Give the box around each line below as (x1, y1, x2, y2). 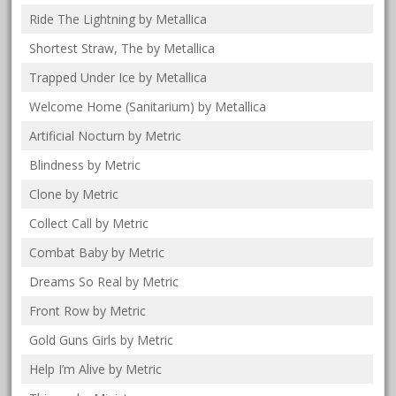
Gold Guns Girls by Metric (29, 331, 174, 348)
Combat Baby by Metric (29, 243, 165, 261)
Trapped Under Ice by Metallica (29, 68, 208, 86)
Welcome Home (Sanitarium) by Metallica (29, 97, 267, 115)
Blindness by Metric (29, 156, 141, 173)
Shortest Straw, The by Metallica (29, 39, 216, 57)
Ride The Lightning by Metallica (29, 10, 208, 27)
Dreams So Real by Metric (29, 272, 179, 290)
